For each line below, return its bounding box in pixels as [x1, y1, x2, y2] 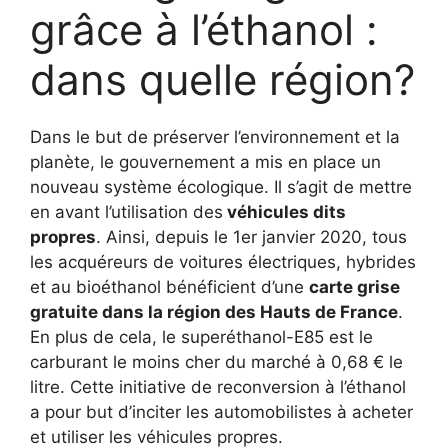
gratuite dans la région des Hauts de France [30, 301, 398, 322]
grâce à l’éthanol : [30, 3, 378, 55]
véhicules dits [223, 201, 346, 222]
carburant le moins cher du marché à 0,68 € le [30, 351, 403, 372]
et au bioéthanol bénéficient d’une [30, 276, 309, 297]
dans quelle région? [30, 53, 415, 105]
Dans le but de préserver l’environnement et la [30, 126, 400, 147]
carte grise [309, 276, 400, 297]
